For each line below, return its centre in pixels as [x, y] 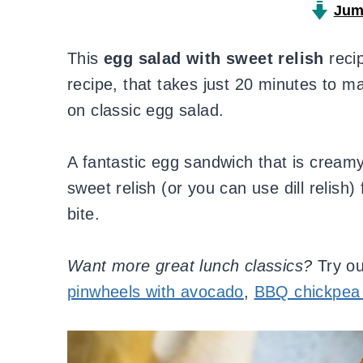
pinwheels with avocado [156, 292]
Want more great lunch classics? [192, 266]
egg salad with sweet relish [214, 59]
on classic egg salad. [148, 111]
